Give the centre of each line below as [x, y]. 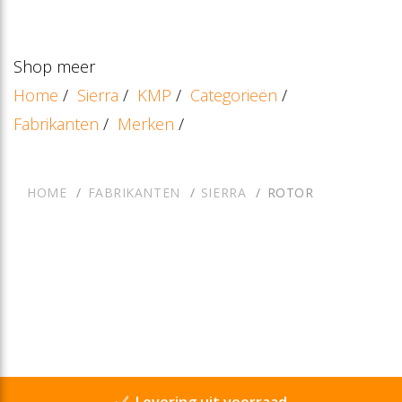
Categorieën [234, 95]
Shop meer [54, 66]
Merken [146, 123]
